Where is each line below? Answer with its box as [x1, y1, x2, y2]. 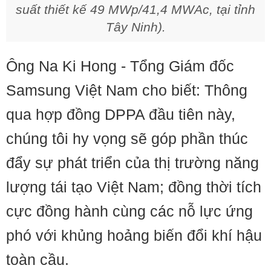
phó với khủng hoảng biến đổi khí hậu [6, 227, 262, 244]
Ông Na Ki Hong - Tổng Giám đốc [6, 57, 234, 74]
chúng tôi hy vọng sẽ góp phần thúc [6, 130, 248, 147]
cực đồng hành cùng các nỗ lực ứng [6, 203, 253, 220]
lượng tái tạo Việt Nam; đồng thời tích [6, 178, 261, 195]
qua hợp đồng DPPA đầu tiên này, [6, 106, 235, 123]
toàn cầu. [6, 251, 69, 268]
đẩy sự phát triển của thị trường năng [6, 154, 259, 171]
